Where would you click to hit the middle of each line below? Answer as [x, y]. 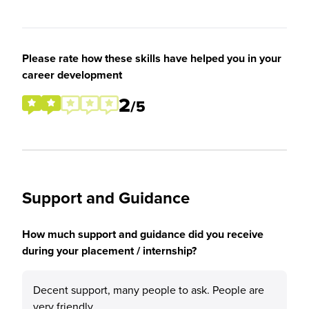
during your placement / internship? [109, 251]
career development [72, 75]
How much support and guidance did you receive [143, 234]
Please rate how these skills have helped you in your [152, 58]
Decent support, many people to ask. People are [149, 290]
